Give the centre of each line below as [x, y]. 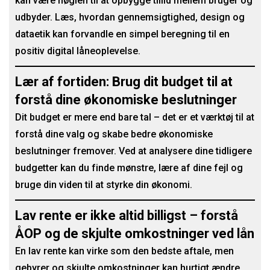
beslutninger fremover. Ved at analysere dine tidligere [133, 151]
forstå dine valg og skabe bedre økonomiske [114, 134]
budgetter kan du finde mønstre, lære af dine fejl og [129, 168]
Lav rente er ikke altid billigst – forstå [127, 216]
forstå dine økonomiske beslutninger [126, 100]
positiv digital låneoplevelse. [78, 51]
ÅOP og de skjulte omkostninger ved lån [135, 234]
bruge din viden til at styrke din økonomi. [104, 185]
